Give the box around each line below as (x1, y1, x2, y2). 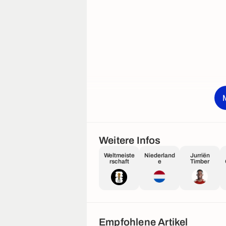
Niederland (144, 152, 175, 159)
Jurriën (190, 152, 210, 159)
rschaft (109, 158, 129, 165)
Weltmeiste (103, 152, 135, 159)
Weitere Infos (99, 135, 161, 146)
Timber (190, 158, 209, 165)
